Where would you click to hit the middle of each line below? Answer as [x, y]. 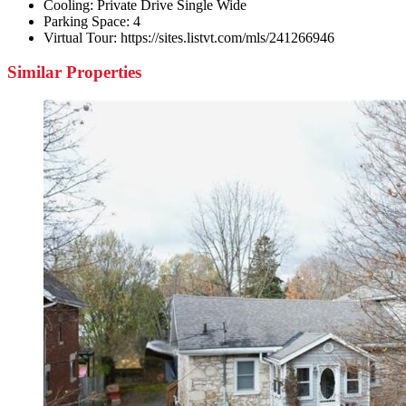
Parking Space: [87, 21]
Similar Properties [74, 72]
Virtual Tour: [80, 37]
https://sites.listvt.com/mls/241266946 [227, 37]
